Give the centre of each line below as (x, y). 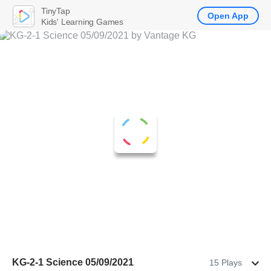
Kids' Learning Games (82, 21)
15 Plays (226, 263)
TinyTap (56, 11)
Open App (228, 16)
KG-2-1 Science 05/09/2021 (73, 262)
